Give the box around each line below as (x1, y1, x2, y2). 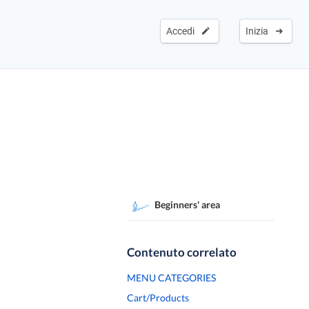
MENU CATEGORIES (127, 272, 216, 283)
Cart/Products (127, 292, 189, 303)
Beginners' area (154, 199, 220, 210)
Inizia (246, 26, 272, 37)
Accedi (166, 26, 199, 37)
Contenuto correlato (127, 245, 237, 259)
